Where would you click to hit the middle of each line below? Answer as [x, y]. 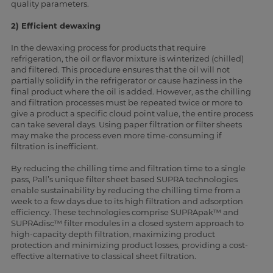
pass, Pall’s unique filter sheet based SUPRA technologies [124, 179]
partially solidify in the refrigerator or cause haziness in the [126, 81]
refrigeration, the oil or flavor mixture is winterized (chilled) [127, 59]
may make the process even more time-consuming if [116, 136]
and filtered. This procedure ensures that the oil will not [120, 70]
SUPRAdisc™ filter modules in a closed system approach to [127, 223]
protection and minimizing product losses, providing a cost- [129, 245]
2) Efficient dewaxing [55, 26]
